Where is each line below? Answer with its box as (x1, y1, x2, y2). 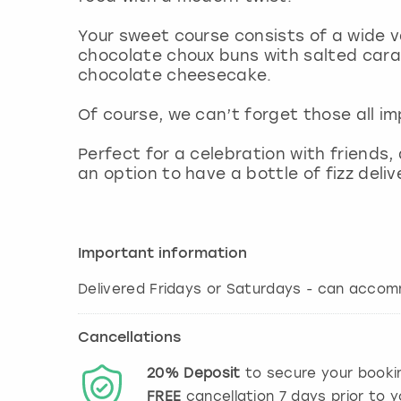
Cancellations (78, 330, 181, 346)
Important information (78, 246, 247, 261)
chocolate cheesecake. (78, 65, 272, 84)
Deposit (183, 364, 241, 381)
